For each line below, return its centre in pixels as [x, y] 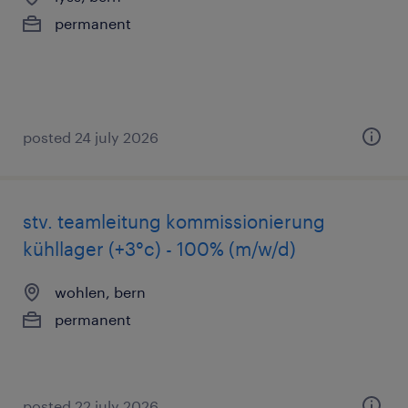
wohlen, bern [100, 292]
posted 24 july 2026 [91, 137]
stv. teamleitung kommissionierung [174, 221]
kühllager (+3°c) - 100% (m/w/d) [159, 249]
